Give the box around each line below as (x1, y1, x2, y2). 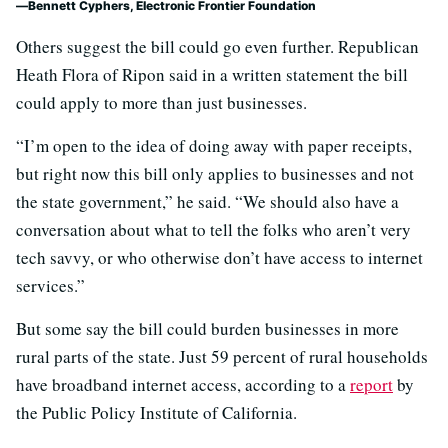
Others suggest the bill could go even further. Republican (16, 34, 419, 58)
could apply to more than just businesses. (16, 90, 307, 114)
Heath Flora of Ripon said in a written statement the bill (16, 62, 408, 86)
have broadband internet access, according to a (16, 372, 350, 396)
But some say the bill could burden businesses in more (16, 316, 399, 340)
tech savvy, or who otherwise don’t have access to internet (16, 245, 423, 269)
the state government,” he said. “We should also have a (16, 189, 399, 213)
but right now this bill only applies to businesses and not (16, 161, 414, 185)
